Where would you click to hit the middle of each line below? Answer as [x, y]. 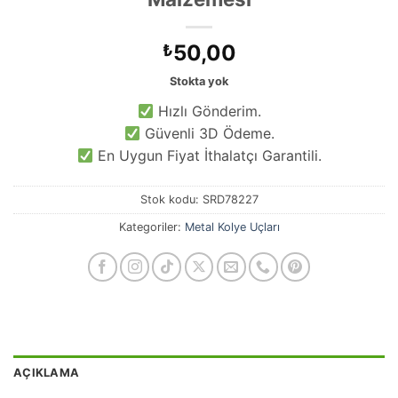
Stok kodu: [171, 199]
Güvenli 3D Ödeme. [207, 134]
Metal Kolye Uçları [232, 227]
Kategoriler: [151, 227]
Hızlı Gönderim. [207, 111]
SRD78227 [230, 199]
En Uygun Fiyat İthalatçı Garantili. [207, 156]
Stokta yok [199, 82]
